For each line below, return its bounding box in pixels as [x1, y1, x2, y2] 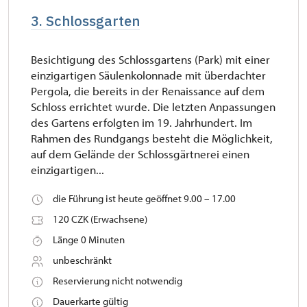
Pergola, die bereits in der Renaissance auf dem [31, 84, 265, 99]
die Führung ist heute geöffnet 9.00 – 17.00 [53, 192, 236, 206]
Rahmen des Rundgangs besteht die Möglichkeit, [31, 131, 273, 146]
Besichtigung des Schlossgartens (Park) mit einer [31, 52, 270, 67]
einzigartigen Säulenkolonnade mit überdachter [31, 68, 266, 83]
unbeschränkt [53, 254, 112, 267]
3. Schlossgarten [31, 12, 140, 31]
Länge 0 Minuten [53, 233, 125, 247]
